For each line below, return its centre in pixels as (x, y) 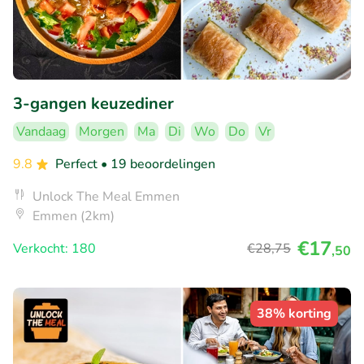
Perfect (78, 165)
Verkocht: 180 (54, 249)
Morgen (102, 132)
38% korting (294, 314)
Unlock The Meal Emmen (106, 197)
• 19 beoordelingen (158, 165)
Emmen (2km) (74, 217)
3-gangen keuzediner (93, 104)
